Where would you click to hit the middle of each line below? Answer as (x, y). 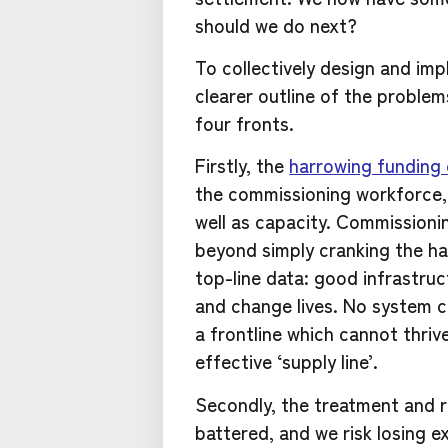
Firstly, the (242, 165)
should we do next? (276, 24)
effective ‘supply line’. (287, 361)
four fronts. (245, 122)
